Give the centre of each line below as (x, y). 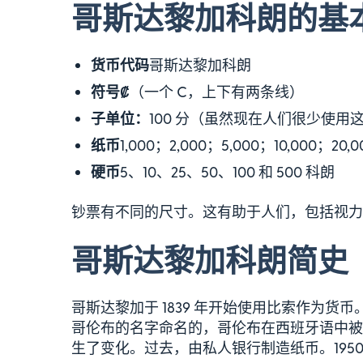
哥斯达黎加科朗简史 (210, 259)
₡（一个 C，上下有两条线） (212, 91)
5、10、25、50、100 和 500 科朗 (227, 171)
